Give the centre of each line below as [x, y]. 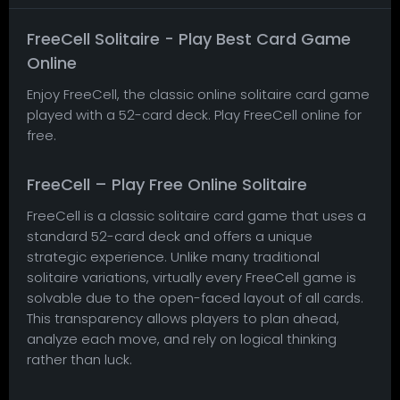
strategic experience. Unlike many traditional [173, 256]
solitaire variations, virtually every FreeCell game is [192, 277]
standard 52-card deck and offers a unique [170, 236]
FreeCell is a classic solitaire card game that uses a [196, 215]
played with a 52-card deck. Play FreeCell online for [194, 114]
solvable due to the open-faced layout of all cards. [195, 297]
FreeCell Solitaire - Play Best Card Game [189, 38]
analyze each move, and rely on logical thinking [182, 338]
